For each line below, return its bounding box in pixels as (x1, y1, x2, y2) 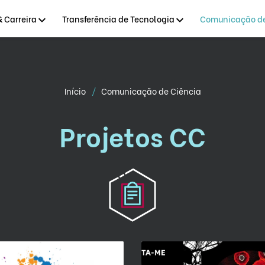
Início (64, 85, 88, 97)
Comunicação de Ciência (101, 85, 201, 97)
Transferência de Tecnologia (62, 12, 174, 25)
